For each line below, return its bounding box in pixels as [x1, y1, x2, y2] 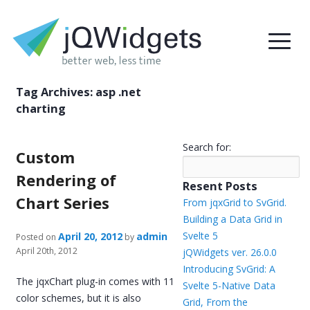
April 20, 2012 [58, 230, 123, 243]
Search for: [182, 140, 231, 154]
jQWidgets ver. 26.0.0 [182, 246, 277, 259]
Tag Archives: [16, 84, 96, 100]
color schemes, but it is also [16, 291, 142, 304]
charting [16, 101, 66, 116]
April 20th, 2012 [16, 245, 78, 257]
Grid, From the [182, 295, 248, 309]
